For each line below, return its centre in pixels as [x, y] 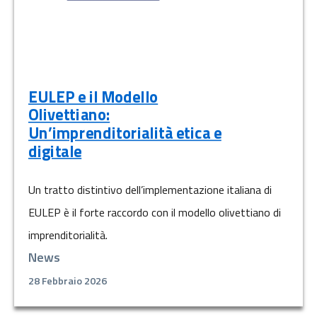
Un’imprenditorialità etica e [125, 133]
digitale [55, 151]
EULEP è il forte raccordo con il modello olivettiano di [155, 213]
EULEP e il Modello [93, 97]
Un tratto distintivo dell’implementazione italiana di [150, 190]
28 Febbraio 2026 [68, 281]
